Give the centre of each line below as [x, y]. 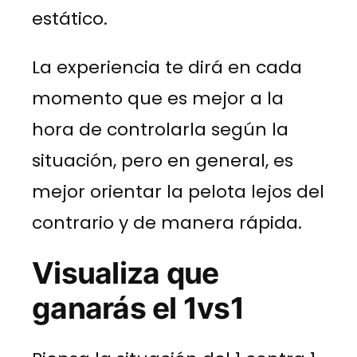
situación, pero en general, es [163, 160]
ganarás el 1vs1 [138, 308]
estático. [70, 18]
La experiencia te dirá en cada [167, 67]
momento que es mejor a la [158, 98]
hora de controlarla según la [160, 129]
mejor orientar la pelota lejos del [178, 191]
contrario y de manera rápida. [167, 222]
